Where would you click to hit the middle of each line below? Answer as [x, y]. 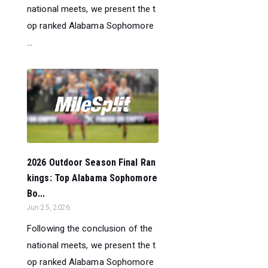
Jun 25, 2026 [49, 207]
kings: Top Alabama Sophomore [92, 178]
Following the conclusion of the [90, 228]
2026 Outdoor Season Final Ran [91, 162]
